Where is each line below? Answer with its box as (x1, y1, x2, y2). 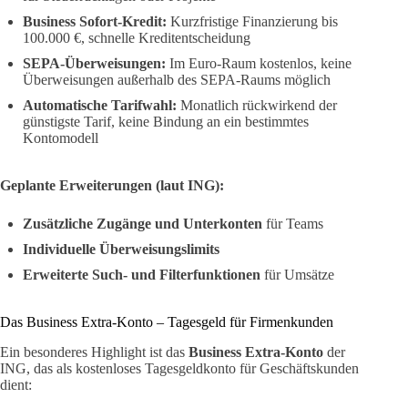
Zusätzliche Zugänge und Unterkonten (23, 216, 262, 232)
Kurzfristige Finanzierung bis (167, 14, 338, 30)
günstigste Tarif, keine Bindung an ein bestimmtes (23, 114, 309, 130)
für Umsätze (260, 267, 334, 283)
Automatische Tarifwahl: (23, 97, 177, 114)
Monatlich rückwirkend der (177, 97, 337, 114)
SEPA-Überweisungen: (23, 56, 166, 72)
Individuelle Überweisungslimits (23, 241, 219, 258)
